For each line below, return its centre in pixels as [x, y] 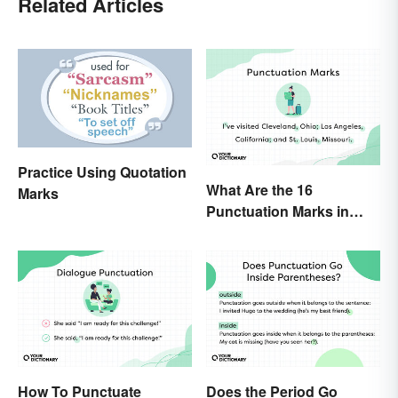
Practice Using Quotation [102, 171]
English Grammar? [269, 232]
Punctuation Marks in [278, 211]
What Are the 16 [259, 189]
